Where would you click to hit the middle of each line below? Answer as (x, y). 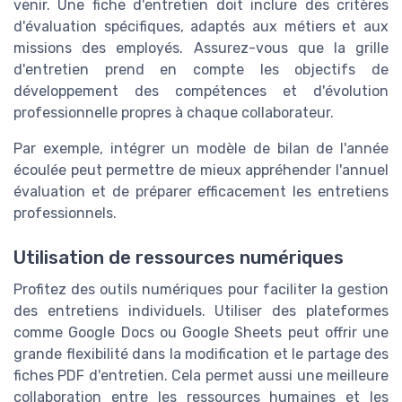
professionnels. (65, 214)
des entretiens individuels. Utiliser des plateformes (201, 310)
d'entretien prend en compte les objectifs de (201, 70)
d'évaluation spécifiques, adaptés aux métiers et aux (201, 27)
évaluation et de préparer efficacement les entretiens (201, 192)
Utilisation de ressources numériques (179, 257)
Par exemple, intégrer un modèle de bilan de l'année (201, 149)
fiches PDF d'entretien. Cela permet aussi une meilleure (201, 375)
